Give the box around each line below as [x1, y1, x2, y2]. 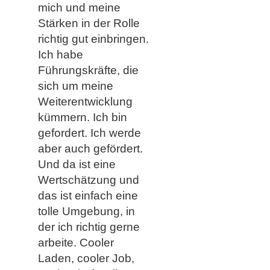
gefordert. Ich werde [37, 127, 141, 140]
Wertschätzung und [37, 174, 139, 187]
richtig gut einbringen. [37, 33, 149, 46]
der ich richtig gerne [37, 221, 140, 234]
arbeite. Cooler [37, 236, 114, 250]
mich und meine [37, 1, 121, 14]
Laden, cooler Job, [37, 252, 134, 265]
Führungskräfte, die [37, 64, 139, 77]
